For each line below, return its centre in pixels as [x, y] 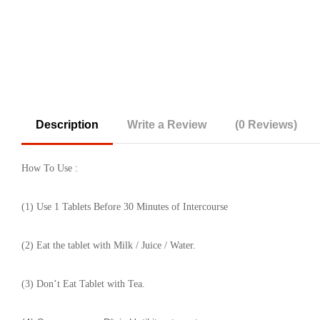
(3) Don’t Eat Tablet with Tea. [83, 284]
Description [67, 125]
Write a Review [167, 125]
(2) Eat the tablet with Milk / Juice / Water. [109, 245]
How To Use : [51, 168]
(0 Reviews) [266, 125]
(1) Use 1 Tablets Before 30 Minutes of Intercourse [125, 207]
